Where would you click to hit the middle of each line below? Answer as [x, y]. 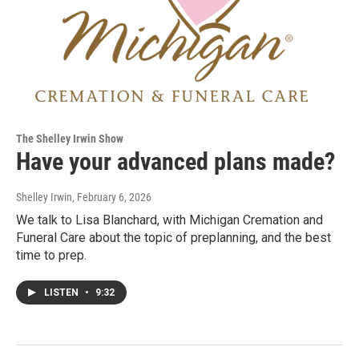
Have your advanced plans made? [175, 162]
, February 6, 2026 [112, 198]
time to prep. [51, 256]
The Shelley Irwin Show [70, 139]
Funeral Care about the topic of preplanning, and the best [173, 238]
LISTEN [63, 293]
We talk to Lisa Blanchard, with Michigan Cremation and [169, 220]
